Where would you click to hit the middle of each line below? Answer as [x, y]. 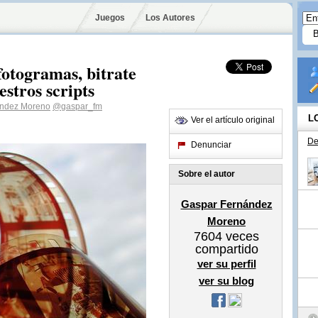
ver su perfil [226, 264]
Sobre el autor [207, 174]
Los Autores [170, 18]
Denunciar [211, 145]
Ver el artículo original [233, 120]
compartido [226, 249]
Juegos [110, 18]
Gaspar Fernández [226, 204]
